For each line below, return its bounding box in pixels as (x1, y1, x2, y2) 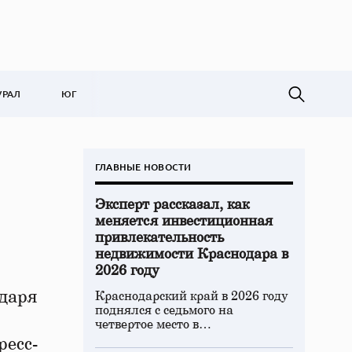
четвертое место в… (95, 318, 211, 331)
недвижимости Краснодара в (95, 247, 288, 262)
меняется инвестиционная (95, 214, 273, 229)
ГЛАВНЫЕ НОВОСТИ (95, 160, 192, 174)
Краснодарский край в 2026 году (95, 290, 288, 302)
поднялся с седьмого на (95, 304, 233, 317)
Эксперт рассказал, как (95, 198, 249, 212)
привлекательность (95, 231, 224, 245)
